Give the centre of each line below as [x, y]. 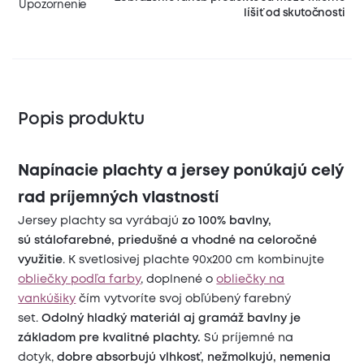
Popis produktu [82, 119]
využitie [41, 260]
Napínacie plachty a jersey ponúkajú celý [181, 171]
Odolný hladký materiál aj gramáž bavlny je [171, 319]
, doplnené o [179, 280]
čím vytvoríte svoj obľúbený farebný [184, 299]
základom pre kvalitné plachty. [110, 338]
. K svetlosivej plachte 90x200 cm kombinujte [194, 260]
